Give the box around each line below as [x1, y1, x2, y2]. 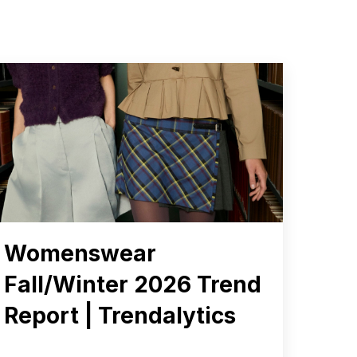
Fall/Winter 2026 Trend [3, 270, 261, 298]
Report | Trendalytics [3, 301, 236, 329]
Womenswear [3, 239, 156, 267]
